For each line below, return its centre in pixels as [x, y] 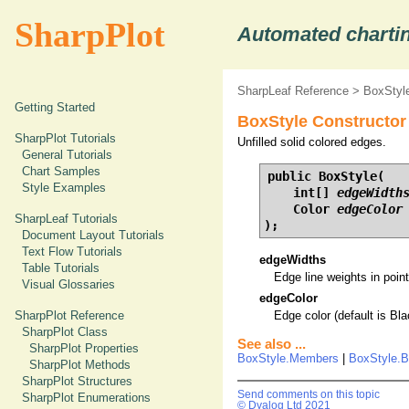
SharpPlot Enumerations [86, 398]
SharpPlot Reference [69, 315]
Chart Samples [61, 171]
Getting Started [55, 107]
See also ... [272, 344]
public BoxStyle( [326, 176]
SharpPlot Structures [77, 381]
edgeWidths [293, 260]
